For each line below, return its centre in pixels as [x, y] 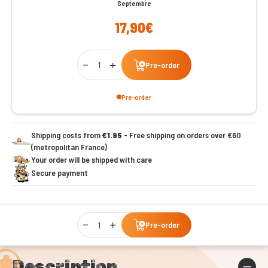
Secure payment [60, 173]
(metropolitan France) [69, 147]
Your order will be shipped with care [92, 159]
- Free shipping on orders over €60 [182, 135]
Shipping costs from [67, 135]
